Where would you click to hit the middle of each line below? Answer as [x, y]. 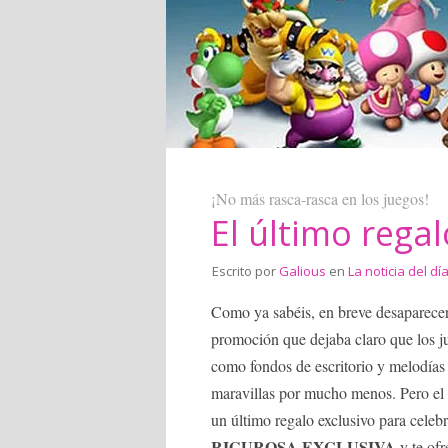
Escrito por [245, 271]
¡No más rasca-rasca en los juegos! [320, 198]
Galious [302, 271]
